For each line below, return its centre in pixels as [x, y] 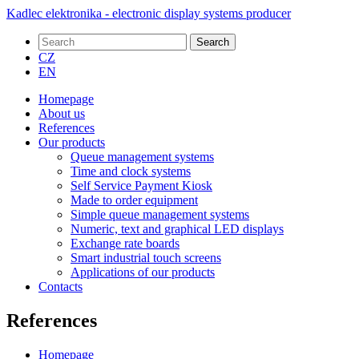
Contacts [61, 286]
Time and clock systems [131, 171]
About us [62, 113]
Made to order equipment [134, 200]
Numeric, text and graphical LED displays [177, 229]
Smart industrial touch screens [146, 258]
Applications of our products [143, 272]
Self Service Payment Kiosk [141, 186]
